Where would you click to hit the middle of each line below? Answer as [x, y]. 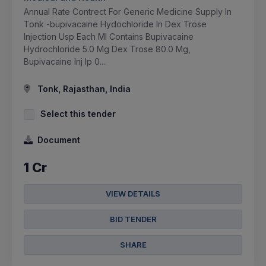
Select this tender [78, 113]
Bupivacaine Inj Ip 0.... [65, 61]
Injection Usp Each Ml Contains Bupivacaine [109, 36]
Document [59, 140]
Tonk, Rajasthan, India [83, 88]
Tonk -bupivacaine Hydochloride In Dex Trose [115, 24]
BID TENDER [133, 219]
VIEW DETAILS [133, 193]
